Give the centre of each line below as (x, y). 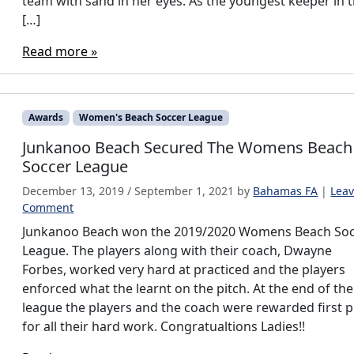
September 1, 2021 (185, 191)
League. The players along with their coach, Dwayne (177, 251)
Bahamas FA (286, 191)
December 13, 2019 (73, 191)
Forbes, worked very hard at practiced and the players (184, 270)
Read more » (60, 52)
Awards (46, 118)
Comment (48, 208)
